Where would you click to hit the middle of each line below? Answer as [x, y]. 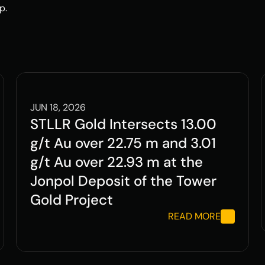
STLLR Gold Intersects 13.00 [123, 124]
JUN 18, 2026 [58, 107]
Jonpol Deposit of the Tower [123, 181]
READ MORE [195, 216]
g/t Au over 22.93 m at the [116, 162]
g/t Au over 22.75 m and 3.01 [123, 143]
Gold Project [71, 200]
